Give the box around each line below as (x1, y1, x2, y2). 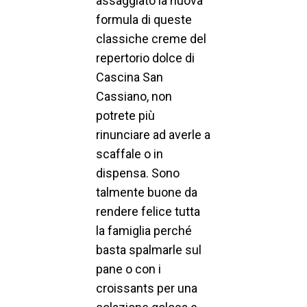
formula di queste (96, 12, 192, 27)
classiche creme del (96, 32, 206, 47)
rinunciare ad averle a (96, 127, 210, 143)
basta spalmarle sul (96, 243, 201, 258)
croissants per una (96, 281, 197, 296)
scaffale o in (96, 147, 163, 162)
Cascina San (96, 70, 163, 85)
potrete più (96, 108, 155, 123)
